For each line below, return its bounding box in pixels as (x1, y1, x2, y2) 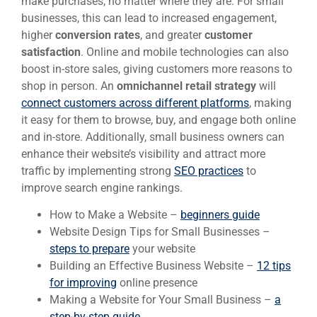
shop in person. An (21, 79, 117, 93)
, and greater (140, 28, 204, 42)
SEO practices (174, 164, 243, 178)
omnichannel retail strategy (117, 79, 256, 93)
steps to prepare (50, 242, 129, 256)
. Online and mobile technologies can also (81, 45, 289, 59)
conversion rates (55, 28, 140, 42)
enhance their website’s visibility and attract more (21, 147, 265, 161)
